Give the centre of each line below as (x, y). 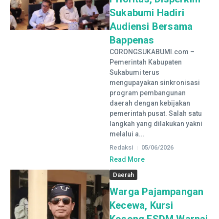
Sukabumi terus (134, 72)
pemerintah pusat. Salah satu (156, 113)
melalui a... (127, 134)
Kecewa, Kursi (142, 205)
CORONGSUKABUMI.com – (152, 52)
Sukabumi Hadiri (147, 13)
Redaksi (121, 147)
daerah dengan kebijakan (150, 103)
